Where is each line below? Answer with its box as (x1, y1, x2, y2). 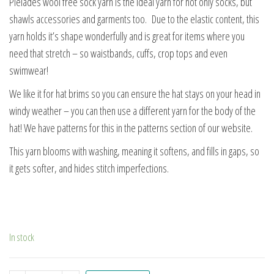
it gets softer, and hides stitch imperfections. (9, 160, 169, 176)
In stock (9, 229, 34, 244)
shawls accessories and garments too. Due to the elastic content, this (9, 11, 259, 26)
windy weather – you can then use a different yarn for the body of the (9, 103, 256, 118)
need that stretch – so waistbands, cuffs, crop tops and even (9, 45, 228, 61)
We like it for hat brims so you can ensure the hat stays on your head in (9, 86, 261, 101)
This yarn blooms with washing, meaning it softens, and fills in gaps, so (9, 143, 259, 158)
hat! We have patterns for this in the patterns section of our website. (9, 120, 253, 135)
